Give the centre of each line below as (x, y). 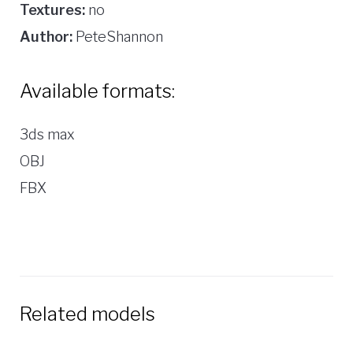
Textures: (52, 10)
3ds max (47, 135)
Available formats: (97, 91)
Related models (87, 314)
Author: (46, 37)
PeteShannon (118, 37)
